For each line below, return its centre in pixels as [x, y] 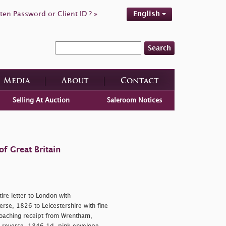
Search [159, 48]
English [147, 14]
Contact [139, 81]
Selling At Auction [41, 100]
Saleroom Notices [135, 100]
